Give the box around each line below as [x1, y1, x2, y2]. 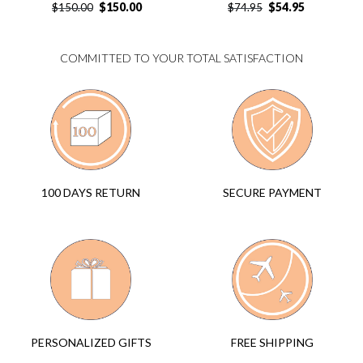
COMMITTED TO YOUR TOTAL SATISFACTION [60, 51, 303, 65]
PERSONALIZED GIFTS [30, 335, 152, 350]
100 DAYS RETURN [41, 186, 140, 200]
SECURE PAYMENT [223, 186, 322, 199]
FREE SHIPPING [231, 335, 314, 349]
